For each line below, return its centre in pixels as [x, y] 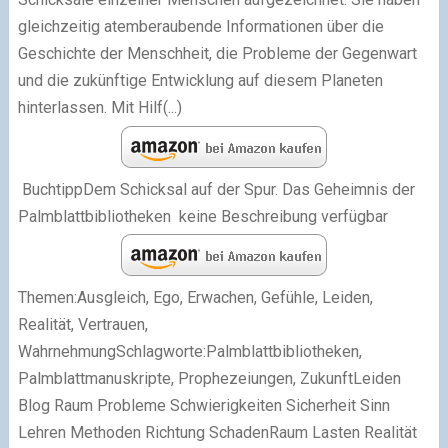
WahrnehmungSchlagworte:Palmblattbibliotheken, [189, 352]
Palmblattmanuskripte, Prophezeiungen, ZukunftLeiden [209, 379]
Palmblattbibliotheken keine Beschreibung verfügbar [202, 216]
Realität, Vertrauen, [82, 325]
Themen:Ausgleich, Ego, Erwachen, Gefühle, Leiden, [195, 298]
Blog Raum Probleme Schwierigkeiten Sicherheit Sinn [203, 406]
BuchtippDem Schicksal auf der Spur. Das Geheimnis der [216, 189]
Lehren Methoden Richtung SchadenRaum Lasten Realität [217, 433]
